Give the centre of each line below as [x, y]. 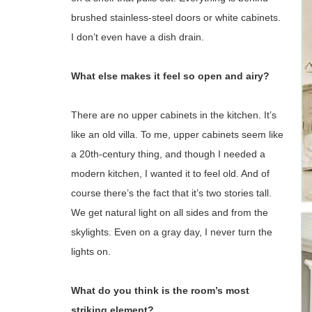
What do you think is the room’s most [160, 290]
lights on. [91, 251]
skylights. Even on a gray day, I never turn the [172, 232]
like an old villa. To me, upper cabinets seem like [177, 134]
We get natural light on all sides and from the [170, 212]
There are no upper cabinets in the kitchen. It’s [174, 115]
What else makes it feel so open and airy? [170, 76]
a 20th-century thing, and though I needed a [168, 154]
